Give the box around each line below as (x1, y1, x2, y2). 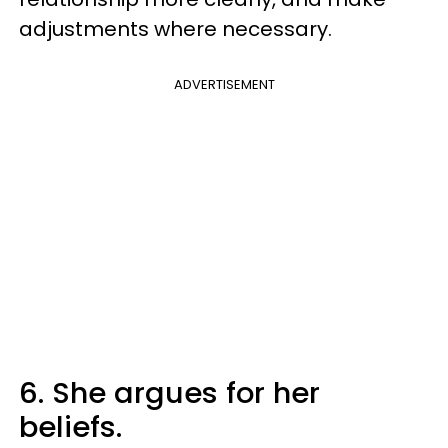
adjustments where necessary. (19, 14, 332, 43)
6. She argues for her (19, 372, 320, 413)
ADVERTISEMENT (173, 74, 275, 94)
